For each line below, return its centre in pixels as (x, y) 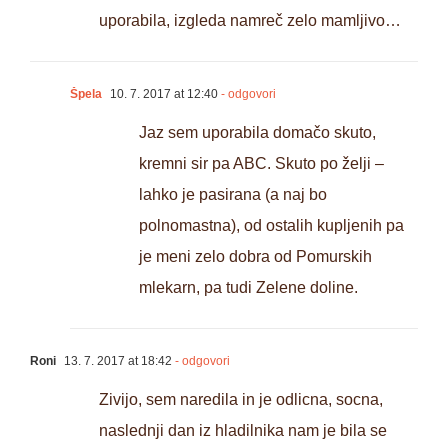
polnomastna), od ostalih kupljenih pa (271, 225)
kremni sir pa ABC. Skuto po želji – (261, 163)
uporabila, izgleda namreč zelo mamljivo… (250, 20)
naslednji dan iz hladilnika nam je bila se (243, 430)
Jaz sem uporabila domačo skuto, (257, 132)
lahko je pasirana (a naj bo (233, 194)
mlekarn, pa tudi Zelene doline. (248, 287)
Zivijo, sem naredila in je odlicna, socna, (241, 399)
